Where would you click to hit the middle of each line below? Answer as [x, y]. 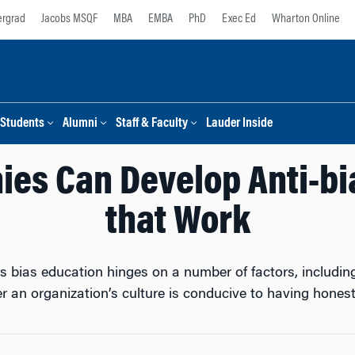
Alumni [80, 124]
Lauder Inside [239, 124]
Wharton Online [306, 19]
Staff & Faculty [152, 124]
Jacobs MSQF [69, 19]
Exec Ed [239, 19]
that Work [177, 223]
